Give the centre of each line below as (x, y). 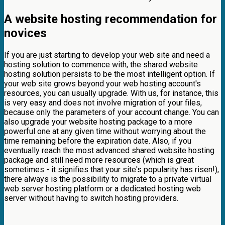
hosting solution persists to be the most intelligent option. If (109, 74)
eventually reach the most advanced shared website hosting (109, 151)
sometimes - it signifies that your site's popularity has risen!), (111, 170)
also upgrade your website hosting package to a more (98, 122)
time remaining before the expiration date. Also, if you (98, 141)
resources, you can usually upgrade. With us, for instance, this (111, 93)
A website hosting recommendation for (110, 19)
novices (25, 33)
